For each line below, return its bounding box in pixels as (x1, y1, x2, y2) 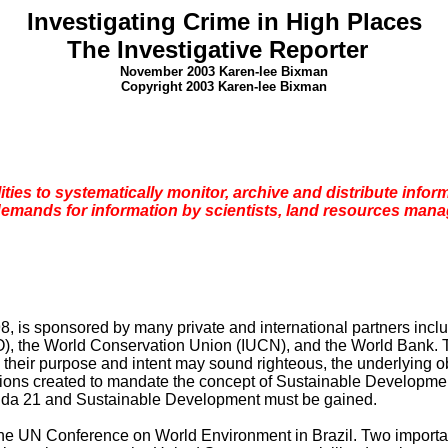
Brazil (312, 427, 353, 444)
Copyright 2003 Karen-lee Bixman (121, 79, 327, 94)
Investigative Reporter (109, 36, 382, 63)
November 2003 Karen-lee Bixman (120, 64, 328, 79)
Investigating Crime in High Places (26, 8, 422, 35)
